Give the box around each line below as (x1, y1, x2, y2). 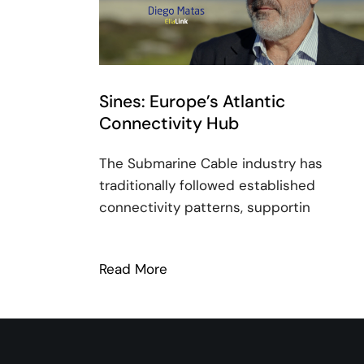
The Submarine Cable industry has (99, 154, 323, 172)
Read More (99, 259, 167, 278)
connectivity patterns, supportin (99, 197, 310, 216)
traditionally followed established (99, 175, 315, 194)
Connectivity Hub (99, 111, 239, 135)
